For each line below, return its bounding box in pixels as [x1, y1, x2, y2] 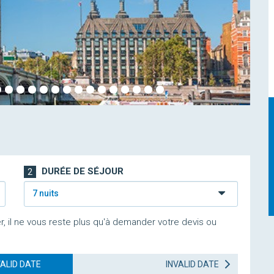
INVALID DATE [165, 259, 221, 269]
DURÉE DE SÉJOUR [39, 166, 124, 177]
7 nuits [32, 188, 59, 198]
